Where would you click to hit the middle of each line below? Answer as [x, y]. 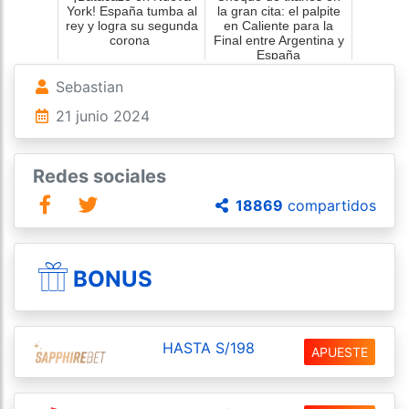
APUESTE [340, 351]
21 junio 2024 [100, 115]
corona [131, 40]
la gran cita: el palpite [278, 10]
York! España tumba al [131, 10]
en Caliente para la [278, 25]
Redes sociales [100, 176]
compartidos [330, 205]
